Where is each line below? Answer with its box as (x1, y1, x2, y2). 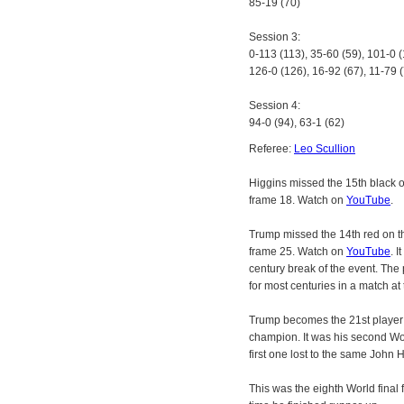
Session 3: (249, 31, 300, 43)
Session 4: (249, 99, 300, 112)
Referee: (249, 142, 294, 155)
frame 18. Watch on (249, 194, 346, 207)
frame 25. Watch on (249, 245, 346, 258)
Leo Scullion (294, 142, 355, 155)
